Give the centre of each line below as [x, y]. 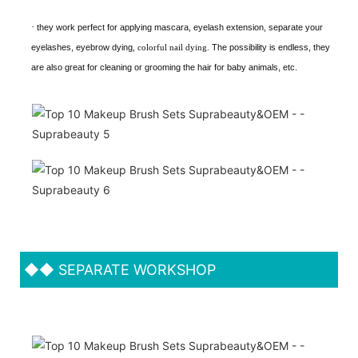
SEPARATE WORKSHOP [135, 269]
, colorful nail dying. [172, 47]
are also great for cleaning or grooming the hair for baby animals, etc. [164, 67]
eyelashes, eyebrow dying [82, 47]
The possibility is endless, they [271, 47]
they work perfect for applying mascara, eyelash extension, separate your [180, 27]
